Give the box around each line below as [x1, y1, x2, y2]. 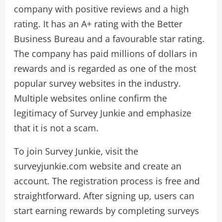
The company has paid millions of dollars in [13, 48, 197, 60]
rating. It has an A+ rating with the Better [13, 18, 182, 30]
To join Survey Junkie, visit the [13, 145, 138, 158]
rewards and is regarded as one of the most [13, 62, 196, 75]
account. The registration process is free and [13, 175, 200, 187]
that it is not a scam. [13, 122, 99, 134]
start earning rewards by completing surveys [13, 205, 199, 217]
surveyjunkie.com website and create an [13, 160, 181, 172]
